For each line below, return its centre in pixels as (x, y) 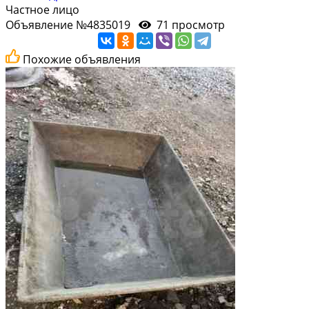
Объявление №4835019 (72, 24)
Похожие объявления (82, 59)
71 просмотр (189, 24)
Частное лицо (42, 9)
